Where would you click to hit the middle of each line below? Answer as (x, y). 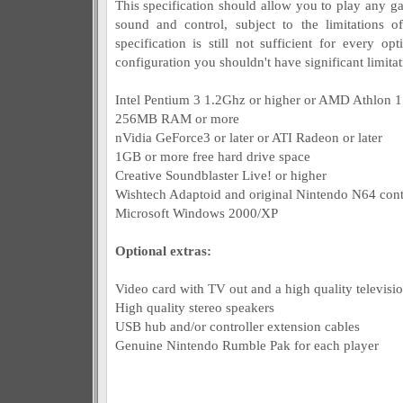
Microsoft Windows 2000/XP (196, 213)
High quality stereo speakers (194, 307)
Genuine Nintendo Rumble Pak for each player (246, 345)
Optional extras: (163, 251)
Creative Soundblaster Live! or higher (220, 175)
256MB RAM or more (177, 118)
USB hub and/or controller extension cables (237, 326)
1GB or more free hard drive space (212, 156)
